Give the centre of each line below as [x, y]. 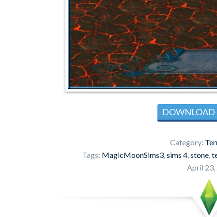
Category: [187, 142]
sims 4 [177, 155]
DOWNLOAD [189, 112]
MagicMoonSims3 [133, 155]
